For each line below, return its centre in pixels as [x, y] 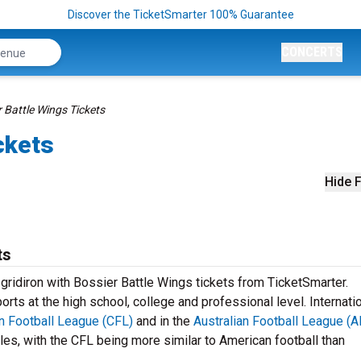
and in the [163, 321]
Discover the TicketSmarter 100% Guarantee [180, 15]
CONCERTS [312, 52]
